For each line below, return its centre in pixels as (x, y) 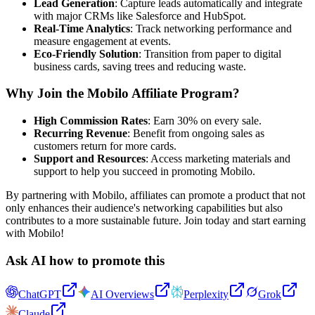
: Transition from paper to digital (210, 53)
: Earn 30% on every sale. (205, 120)
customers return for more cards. (105, 146)
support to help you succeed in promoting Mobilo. (144, 171)
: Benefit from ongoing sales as (196, 133)
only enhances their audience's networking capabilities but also (144, 207)
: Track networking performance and (211, 28)
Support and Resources (90, 158)
